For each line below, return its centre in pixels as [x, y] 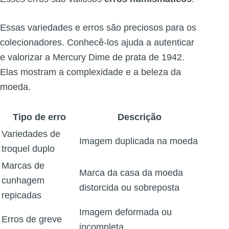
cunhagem [23, 181]
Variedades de [31, 134]
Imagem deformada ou [125, 212]
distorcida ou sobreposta [129, 188]
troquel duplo [28, 149]
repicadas [21, 196]
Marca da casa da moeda [131, 173]
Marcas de [23, 166]
